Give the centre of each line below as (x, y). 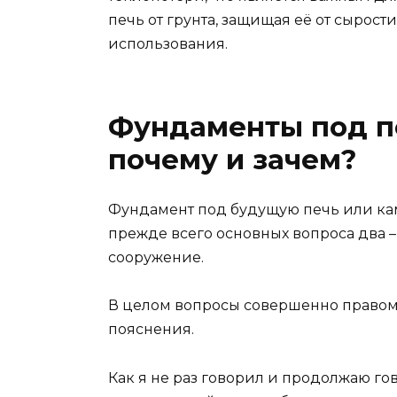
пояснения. (151, 330)
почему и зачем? (233, 160)
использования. (168, 44)
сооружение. (156, 258)
